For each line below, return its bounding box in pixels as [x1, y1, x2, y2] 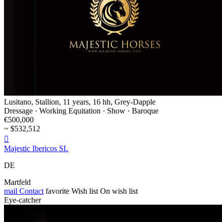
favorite [46, 186, 69, 195]
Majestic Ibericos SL [4, 144, 68, 153]
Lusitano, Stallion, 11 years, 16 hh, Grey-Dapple [4, 97, 156, 106]
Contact [17, 186, 44, 195]
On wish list [100, 186, 138, 195]
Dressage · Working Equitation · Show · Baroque [4, 106, 159, 115]
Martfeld [4, 177, 31, 186]
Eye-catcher [4, 195, 41, 204]
